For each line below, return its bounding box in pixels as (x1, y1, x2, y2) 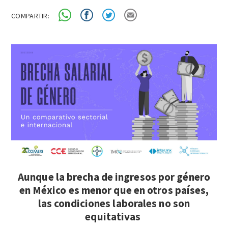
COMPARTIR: (11, 11, 49, 20)
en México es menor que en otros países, (19, 183, 209, 197)
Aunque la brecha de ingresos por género (18, 170, 210, 184)
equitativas (85, 210, 143, 224)
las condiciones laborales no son (38, 196, 190, 211)
